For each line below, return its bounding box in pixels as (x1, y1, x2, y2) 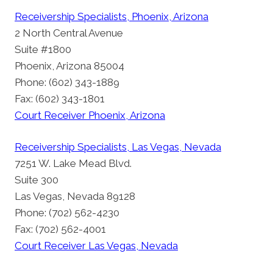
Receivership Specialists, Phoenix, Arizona (15, 10, 208, 23)
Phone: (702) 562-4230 (15, 207, 119, 219)
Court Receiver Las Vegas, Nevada (15, 239, 178, 252)
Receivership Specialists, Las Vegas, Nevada (15, 141, 221, 154)
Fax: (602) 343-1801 (15, 92, 105, 105)
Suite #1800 (15, 43, 71, 55)
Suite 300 (15, 174, 58, 186)
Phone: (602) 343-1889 (15, 76, 119, 88)
